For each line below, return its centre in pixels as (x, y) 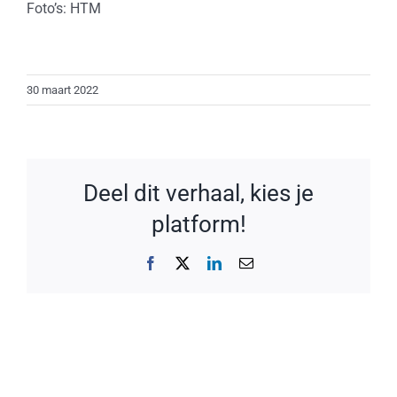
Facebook (184, 262)
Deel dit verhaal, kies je (198, 193)
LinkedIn (246, 262)
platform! (198, 224)
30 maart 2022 (62, 90)
